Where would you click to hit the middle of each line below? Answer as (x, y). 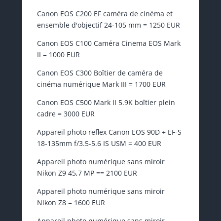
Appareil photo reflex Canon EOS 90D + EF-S (109, 132)
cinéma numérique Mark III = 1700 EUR (101, 84)
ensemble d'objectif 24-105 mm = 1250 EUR (108, 25)
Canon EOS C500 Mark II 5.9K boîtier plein (106, 103)
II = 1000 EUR (58, 55)
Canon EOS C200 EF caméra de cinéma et (105, 14)
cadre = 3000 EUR (66, 114)
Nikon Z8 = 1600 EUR (71, 203)
